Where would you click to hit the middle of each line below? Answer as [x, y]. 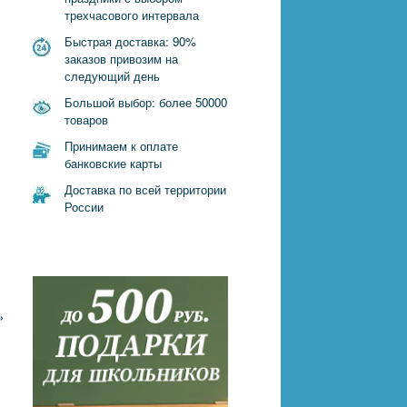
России [84, 207]
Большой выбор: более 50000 [146, 102]
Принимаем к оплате [121, 146]
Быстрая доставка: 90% [130, 41]
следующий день [112, 76]
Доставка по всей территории [145, 189]
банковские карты [113, 163]
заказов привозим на [121, 59]
